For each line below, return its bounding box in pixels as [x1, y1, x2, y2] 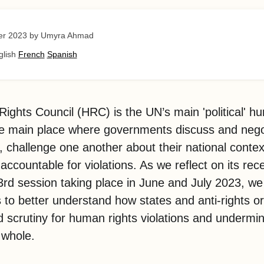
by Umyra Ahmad [29, 30, 94, 40]
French [18, 49, 45, 59]
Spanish [47, 49, 77, 59]
